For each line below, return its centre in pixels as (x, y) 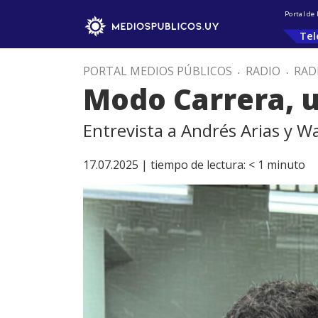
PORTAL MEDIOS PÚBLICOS (158, 71)
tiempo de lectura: (198, 165)
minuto (286, 165)
